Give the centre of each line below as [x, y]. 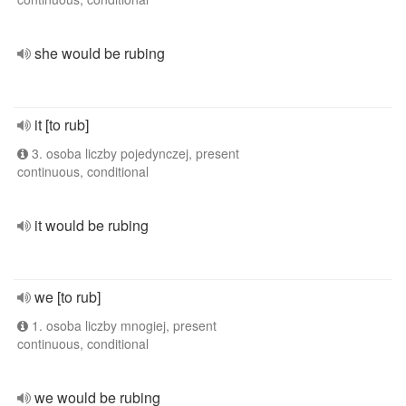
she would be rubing [100, 53]
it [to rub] [62, 125]
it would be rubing [92, 225]
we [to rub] [68, 297]
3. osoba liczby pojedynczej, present [134, 153]
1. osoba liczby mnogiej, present [122, 325]
